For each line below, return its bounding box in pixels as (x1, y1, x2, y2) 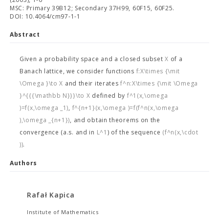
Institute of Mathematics (27, 208, 99, 216)
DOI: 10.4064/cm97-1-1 (10, 12, 81, 21)
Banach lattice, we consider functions (20, 67, 136, 75)
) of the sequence (107, 128, 163, 136)
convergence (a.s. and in (20, 128, 97, 136)
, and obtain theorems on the (70, 116, 160, 124)
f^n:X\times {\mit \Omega (120, 79, 198, 88)
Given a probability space (20, 55, 101, 63)
